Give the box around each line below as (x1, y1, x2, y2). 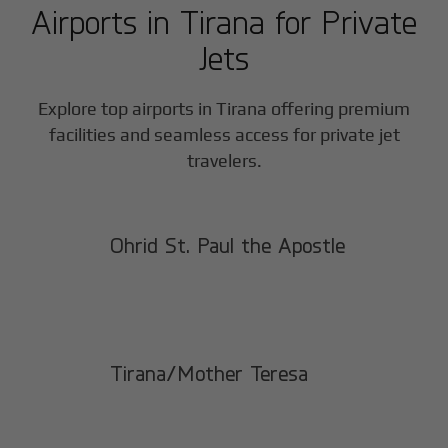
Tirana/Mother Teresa (110, 360, 309, 387)
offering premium (267, 98, 410, 120)
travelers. (186, 150, 262, 172)
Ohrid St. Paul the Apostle (110, 232, 346, 259)
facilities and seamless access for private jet (48, 124, 400, 146)
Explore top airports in (38, 98, 216, 120)
